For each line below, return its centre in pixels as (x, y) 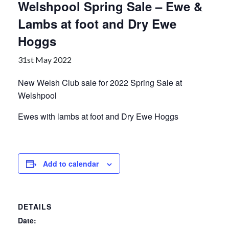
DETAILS (35, 207)
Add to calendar (71, 164)
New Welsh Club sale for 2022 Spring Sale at (100, 83)
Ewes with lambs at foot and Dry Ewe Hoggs (98, 116)
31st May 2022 (45, 60)
